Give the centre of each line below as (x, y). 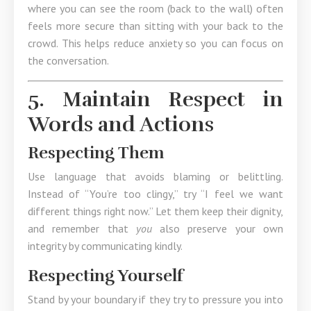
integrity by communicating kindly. (105, 246)
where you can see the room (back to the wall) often (155, 8)
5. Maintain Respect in (155, 100)
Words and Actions (121, 125)
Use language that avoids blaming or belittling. (155, 176)
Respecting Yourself (106, 276)
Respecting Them (96, 153)
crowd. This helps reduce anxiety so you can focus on (155, 43)
